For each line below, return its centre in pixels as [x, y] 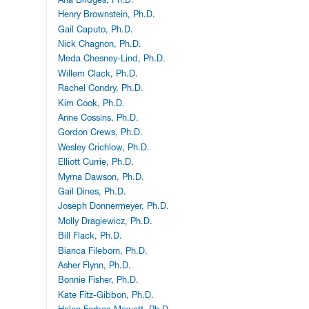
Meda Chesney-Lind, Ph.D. [112, 59]
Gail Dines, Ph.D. [92, 191]
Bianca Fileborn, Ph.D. [103, 250]
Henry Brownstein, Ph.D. [107, 14]
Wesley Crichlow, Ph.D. [104, 147]
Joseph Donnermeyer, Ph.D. [114, 206]
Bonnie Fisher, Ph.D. [99, 280]
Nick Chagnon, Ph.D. [100, 44]
